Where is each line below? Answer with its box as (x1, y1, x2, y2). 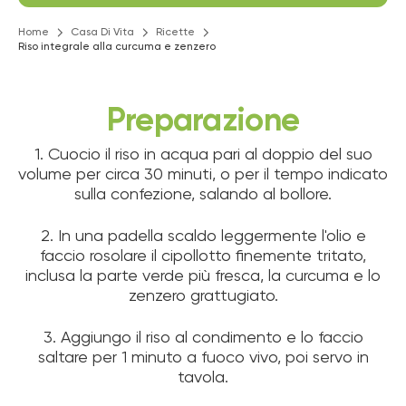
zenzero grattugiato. (128, 287, 278, 304)
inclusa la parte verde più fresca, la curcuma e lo (25, 267, 381, 285)
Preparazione (106, 104, 300, 138)
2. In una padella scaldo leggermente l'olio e (40, 227, 366, 245)
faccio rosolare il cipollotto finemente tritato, (40, 247, 366, 265)
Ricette (156, 26, 195, 38)
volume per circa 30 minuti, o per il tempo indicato (18, 166, 388, 183)
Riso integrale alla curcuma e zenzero (18, 41, 216, 53)
